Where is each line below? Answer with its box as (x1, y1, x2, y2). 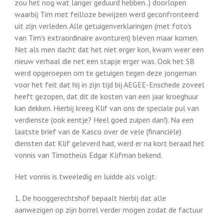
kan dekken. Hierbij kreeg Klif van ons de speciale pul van (15, 103, 199, 113)
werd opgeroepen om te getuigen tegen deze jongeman (15, 68, 197, 78)
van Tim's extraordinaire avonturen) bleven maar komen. (15, 33, 198, 43)
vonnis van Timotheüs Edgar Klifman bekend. (15, 150, 162, 160)
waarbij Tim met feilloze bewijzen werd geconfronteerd (15, 9, 198, 19)
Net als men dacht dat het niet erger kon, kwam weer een (15, 44, 204, 54)
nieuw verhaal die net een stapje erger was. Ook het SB (15, 56, 195, 66)
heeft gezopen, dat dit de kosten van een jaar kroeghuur (15, 91, 198, 101)
